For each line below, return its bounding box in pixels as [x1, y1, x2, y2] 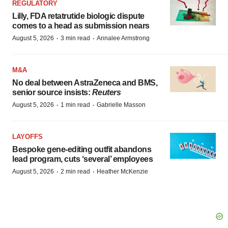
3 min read [61, 35, 90, 42]
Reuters [92, 88, 121, 97]
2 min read [61, 168, 90, 175]
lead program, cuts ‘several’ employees [12, 155, 153, 163]
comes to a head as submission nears [12, 21, 150, 30]
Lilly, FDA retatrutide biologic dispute [12, 12, 145, 20]
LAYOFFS [12, 133, 43, 140]
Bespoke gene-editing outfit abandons [12, 145, 151, 154]
